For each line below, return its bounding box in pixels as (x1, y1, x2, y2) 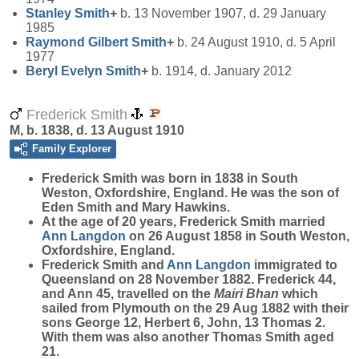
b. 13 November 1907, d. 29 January (117, 6, 326, 20)
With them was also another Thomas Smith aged (42, 330, 334, 344)
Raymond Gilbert (26, 35, 131, 49)
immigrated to (251, 258, 337, 272)
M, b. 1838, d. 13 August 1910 (10, 123, 184, 137)
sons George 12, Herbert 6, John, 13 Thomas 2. (42, 316, 325, 329)
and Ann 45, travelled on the (42, 287, 214, 301)
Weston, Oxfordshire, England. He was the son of (42, 186, 339, 200)
